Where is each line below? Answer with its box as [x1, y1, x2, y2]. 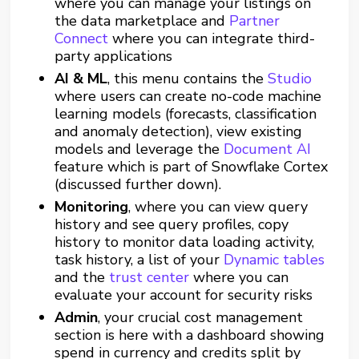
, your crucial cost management [98, 308, 304, 327]
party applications [54, 46, 173, 66]
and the [54, 268, 106, 287]
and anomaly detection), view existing [54, 122, 303, 141]
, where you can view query [128, 197, 309, 216]
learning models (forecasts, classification [54, 104, 317, 123]
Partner [229, 11, 280, 30]
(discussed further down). [54, 175, 222, 194]
